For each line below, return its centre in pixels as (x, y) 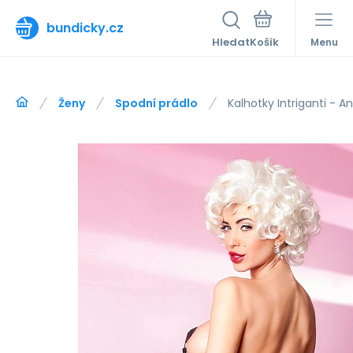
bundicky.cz (85, 28)
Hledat (231, 42)
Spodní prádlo (156, 103)
